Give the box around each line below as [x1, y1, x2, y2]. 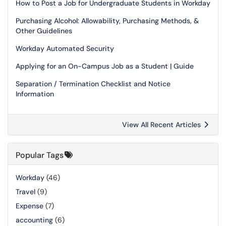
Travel [16, 187, 35, 196]
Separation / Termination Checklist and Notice [16, 79, 171, 88]
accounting [16, 215, 53, 224]
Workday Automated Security [16, 44, 114, 53]
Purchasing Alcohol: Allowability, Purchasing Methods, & [16, 16, 199, 25]
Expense [16, 201, 43, 210]
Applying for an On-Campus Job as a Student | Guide [16, 62, 194, 71]
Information [16, 89, 54, 98]
